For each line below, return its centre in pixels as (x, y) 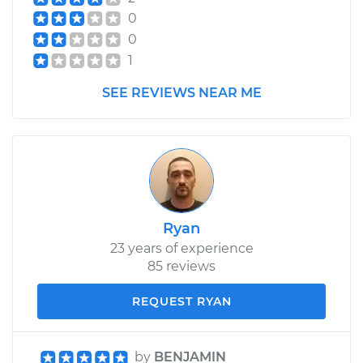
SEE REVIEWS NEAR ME (181, 92)
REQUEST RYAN (181, 301)
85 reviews (181, 266)
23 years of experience (181, 248)
